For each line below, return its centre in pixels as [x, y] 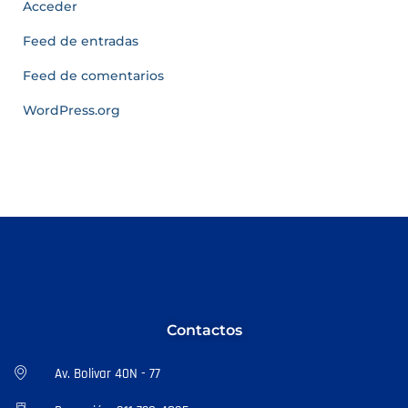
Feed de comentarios [93, 76]
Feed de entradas [81, 41]
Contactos [204, 330]
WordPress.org [71, 110]
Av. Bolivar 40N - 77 [107, 373]
